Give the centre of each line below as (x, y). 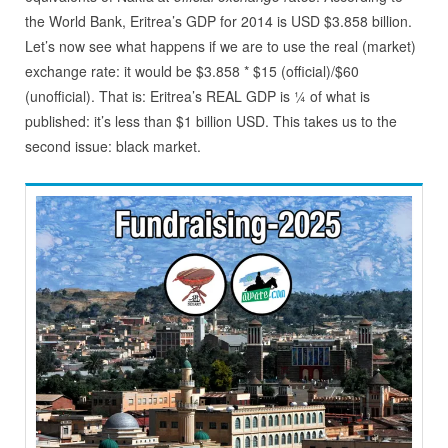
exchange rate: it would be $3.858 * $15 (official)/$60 (191, 70)
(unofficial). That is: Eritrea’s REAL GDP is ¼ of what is (197, 95)
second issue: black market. (112, 145)
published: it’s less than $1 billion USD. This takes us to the (210, 120)
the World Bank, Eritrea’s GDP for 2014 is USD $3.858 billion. (218, 20)
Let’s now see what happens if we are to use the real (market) (220, 45)
